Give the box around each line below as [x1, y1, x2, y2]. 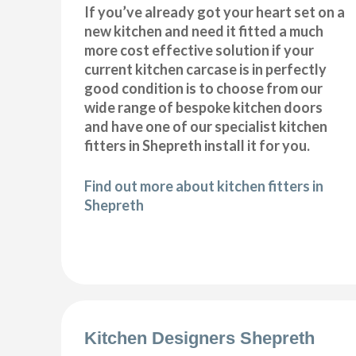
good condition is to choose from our [84, 79, 323, 98]
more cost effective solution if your [84, 41, 315, 60]
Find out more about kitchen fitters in [84, 177, 324, 195]
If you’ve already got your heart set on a [84, 3, 346, 21]
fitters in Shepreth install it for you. [84, 137, 311, 155]
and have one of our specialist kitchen [84, 118, 328, 136]
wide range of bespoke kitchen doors [84, 99, 323, 117]
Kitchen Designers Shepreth [84, 327, 315, 348]
